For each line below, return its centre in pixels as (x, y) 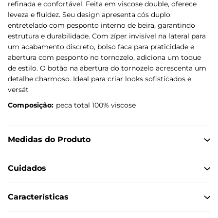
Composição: (31, 105)
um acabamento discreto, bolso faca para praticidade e (101, 46)
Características (38, 197)
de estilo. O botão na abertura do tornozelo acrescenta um (107, 68)
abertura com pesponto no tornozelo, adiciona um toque (104, 57)
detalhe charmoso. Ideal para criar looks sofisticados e (100, 79)
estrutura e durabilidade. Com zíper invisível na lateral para (107, 36)
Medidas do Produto (49, 139)
